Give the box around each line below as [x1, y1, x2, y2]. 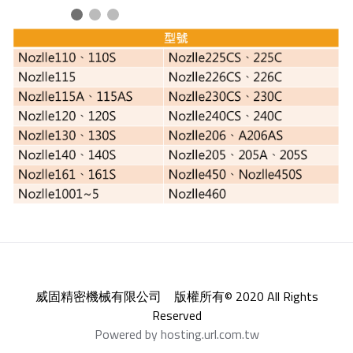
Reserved [151, 305, 202, 325]
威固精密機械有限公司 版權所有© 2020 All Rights [35, 286, 318, 306]
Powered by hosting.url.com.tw [94, 324, 259, 344]
